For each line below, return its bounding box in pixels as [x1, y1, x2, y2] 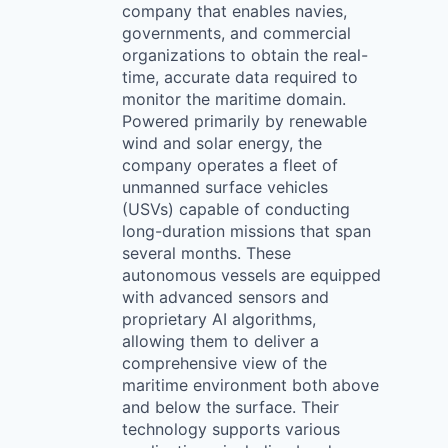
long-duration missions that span [122, 221, 371, 241]
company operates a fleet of [122, 155, 338, 175]
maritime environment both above [122, 375, 379, 395]
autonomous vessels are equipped [122, 265, 381, 285]
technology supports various [122, 419, 340, 439]
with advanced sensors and [122, 287, 329, 307]
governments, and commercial [122, 23, 351, 43]
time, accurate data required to [122, 67, 358, 87]
